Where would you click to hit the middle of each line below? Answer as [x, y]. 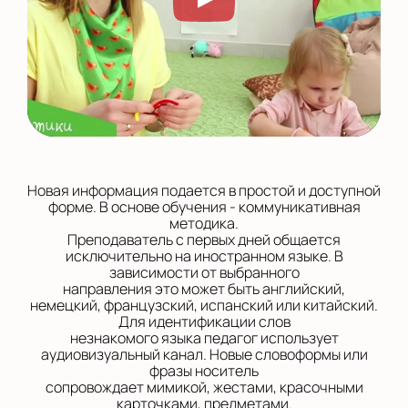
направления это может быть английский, [204, 289]
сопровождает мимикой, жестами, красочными [204, 388]
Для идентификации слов [204, 322]
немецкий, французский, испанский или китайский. [204, 306]
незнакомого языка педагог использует [204, 338]
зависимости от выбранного [204, 273]
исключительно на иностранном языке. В [204, 256]
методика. [204, 224]
